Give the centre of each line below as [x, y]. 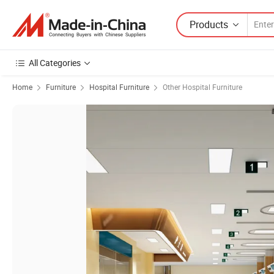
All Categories [55, 63]
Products [209, 24]
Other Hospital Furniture [202, 87]
